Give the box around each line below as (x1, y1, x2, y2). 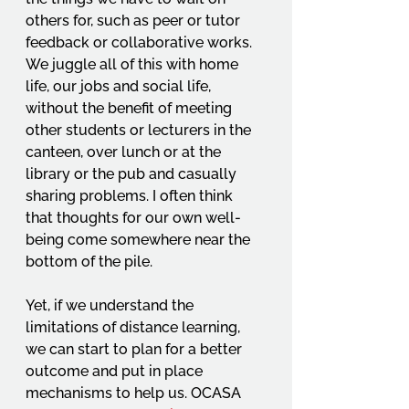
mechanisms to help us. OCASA (26, 384, 245, 402)
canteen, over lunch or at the (26, 143, 225, 161)
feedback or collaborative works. (26, 34, 256, 51)
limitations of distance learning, (26, 319, 244, 336)
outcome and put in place (26, 362, 206, 380)
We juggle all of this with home (26, 56, 242, 73)
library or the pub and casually (26, 165, 240, 183)
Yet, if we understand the (26, 297, 197, 314)
